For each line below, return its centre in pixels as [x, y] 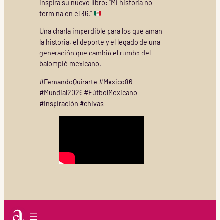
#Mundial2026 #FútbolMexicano [88, 92]
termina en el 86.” [66, 13]
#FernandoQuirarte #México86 [85, 82]
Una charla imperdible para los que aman [100, 31]
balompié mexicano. [70, 64]
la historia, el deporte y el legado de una [99, 42]
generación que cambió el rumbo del [95, 53]
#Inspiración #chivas [71, 103]
